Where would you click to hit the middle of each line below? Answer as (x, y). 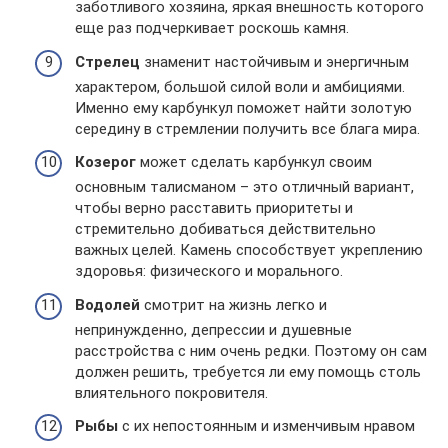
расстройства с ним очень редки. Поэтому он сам (251, 350)
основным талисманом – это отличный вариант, (244, 187)
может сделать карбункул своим (254, 162)
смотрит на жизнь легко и (233, 304)
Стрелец (107, 61)
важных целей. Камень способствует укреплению (249, 250)
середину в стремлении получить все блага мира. (247, 128)
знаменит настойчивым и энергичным (274, 61)
